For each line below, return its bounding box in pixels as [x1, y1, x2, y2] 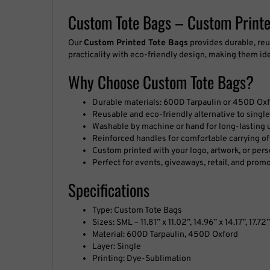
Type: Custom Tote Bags [92, 205, 182, 216]
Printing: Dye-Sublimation [92, 253, 191, 264]
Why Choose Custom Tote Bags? [68, 69, 254, 94]
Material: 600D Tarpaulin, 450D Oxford [92, 229, 238, 240]
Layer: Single [92, 241, 141, 252]
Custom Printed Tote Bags [84, 37, 188, 48]
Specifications [68, 177, 149, 202]
